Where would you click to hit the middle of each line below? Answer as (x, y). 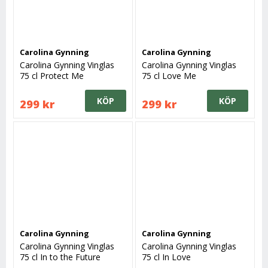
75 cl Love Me (169, 76)
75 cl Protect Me (52, 76)
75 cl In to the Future (60, 257)
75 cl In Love (167, 257)
